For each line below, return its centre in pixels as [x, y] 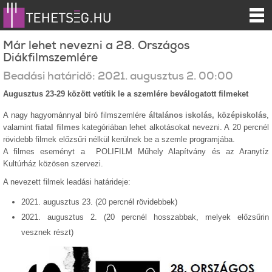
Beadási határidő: [49, 76]
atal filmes [61, 127]
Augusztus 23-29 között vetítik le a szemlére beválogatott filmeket [126, 94]
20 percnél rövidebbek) [138, 202]
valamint [18, 127]
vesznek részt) [47, 232]
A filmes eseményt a [47, 151]
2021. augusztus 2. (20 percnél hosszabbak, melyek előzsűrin [145, 217]
